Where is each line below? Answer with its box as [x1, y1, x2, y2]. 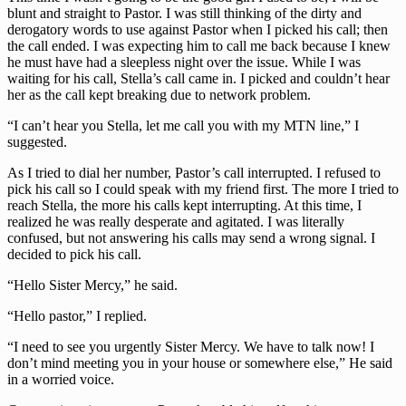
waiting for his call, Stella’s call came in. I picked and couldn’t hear [7, 70, 390, 86]
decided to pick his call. [7, 246, 141, 262]
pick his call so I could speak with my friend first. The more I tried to [7, 180, 399, 197]
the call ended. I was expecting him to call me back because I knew [7, 37, 391, 53]
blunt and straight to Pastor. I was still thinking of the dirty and [7, 5, 362, 21]
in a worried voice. [7, 371, 114, 387]
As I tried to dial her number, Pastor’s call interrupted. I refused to [7, 164, 381, 180]
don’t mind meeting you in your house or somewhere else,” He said [7, 354, 392, 371]
